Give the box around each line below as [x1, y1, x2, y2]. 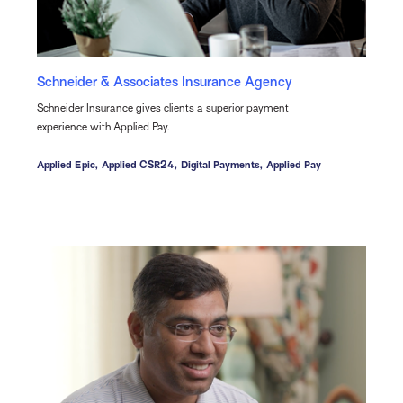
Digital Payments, [180, 159, 263, 172]
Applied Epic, [36, 159, 98, 172]
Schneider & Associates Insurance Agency [36, 75, 292, 90]
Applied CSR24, [101, 159, 177, 172]
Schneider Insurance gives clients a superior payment [36, 102, 289, 115]
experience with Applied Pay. [36, 121, 169, 134]
